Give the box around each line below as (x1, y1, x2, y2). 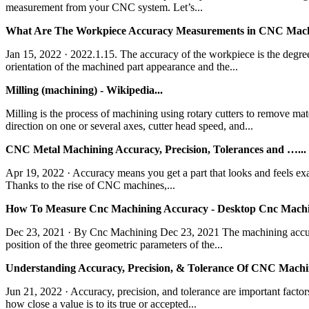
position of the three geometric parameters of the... (6, 238, 223, 250)
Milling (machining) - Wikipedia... (6, 83, 163, 96)
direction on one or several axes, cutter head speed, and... (6, 119, 253, 132)
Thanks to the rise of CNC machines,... (6, 179, 175, 191)
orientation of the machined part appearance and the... (6, 60, 238, 72)
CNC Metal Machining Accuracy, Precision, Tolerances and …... (6, 143, 306, 155)
